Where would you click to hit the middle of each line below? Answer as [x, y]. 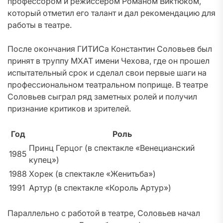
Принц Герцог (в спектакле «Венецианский [112, 148]
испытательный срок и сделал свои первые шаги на [107, 73]
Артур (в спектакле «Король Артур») [100, 188]
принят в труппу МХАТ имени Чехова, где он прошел [109, 61]
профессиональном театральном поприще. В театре [108, 85]
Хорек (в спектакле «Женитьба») [92, 174]
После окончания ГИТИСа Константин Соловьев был [110, 49]
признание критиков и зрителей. [69, 109]
